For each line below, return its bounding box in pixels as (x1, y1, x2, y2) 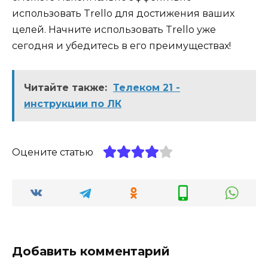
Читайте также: (24, 81, 107, 93)
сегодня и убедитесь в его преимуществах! (12, 39, 231, 51)
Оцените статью (12, 146, 93, 158)
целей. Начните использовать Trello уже (12, 23, 216, 35)
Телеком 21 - (113, 81, 180, 93)
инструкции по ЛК (24, 98, 121, 109)
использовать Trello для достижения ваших (12, 7, 234, 19)
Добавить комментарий (12, 244, 170, 259)
